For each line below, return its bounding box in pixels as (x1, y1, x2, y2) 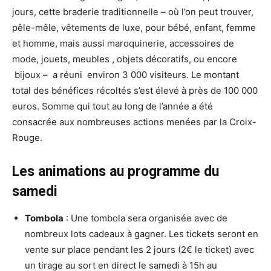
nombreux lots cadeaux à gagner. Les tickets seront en (25, 228, 258, 240)
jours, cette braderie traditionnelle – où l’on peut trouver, (12, 6, 253, 18)
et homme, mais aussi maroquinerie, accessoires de (12, 38, 234, 50)
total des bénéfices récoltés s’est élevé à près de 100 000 (12, 85, 258, 97)
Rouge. (12, 132, 42, 144)
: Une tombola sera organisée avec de (64, 212, 227, 224)
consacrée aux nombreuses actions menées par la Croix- (12, 116, 256, 128)
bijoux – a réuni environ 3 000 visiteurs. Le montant (12, 69, 239, 81)
